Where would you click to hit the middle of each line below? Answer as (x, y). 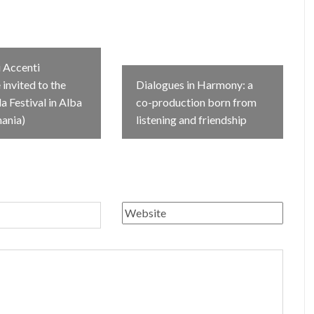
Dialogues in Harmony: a (194, 84)
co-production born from (196, 102)
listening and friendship (191, 120)
